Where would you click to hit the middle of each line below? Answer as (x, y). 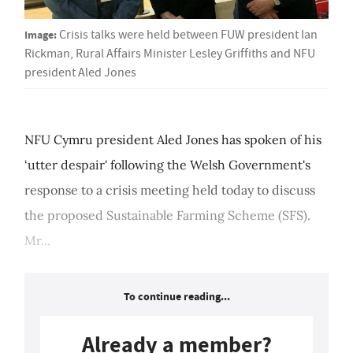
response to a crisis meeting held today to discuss (170, 190)
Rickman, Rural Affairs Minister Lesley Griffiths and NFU (170, 54)
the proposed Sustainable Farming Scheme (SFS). (167, 216)
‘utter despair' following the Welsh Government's (167, 165)
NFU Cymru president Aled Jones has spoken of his (173, 140)
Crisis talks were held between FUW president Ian (188, 35)
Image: (41, 35)
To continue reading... (176, 297)
